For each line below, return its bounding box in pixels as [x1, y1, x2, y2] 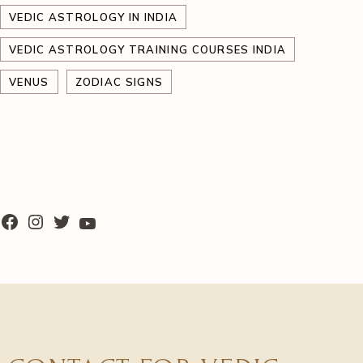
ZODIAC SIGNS [75, 75, 164, 88]
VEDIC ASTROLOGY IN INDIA [9, 11, 178, 23]
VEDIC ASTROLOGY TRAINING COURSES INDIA [9, 43, 287, 56]
